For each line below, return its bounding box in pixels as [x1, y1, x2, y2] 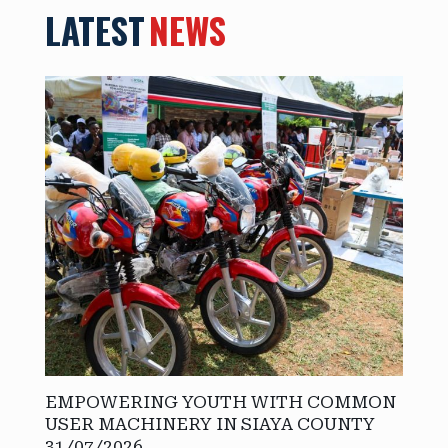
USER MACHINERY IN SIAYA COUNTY [45, 414, 375, 435]
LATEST [45, 4, 145, 57]
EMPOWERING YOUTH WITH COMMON [45, 392, 396, 413]
